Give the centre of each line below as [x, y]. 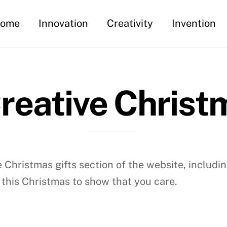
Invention [194, 23]
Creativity [130, 23]
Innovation [64, 23]
